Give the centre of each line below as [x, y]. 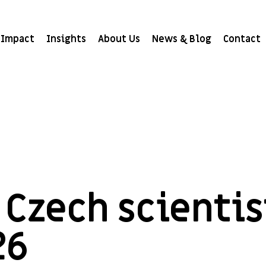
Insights [66, 39]
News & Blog [182, 39]
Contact [242, 39]
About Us [119, 39]
